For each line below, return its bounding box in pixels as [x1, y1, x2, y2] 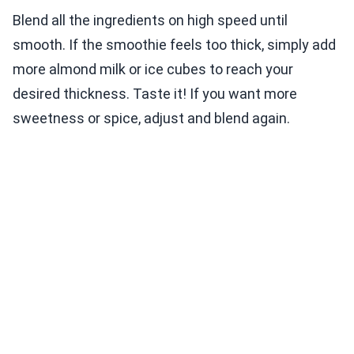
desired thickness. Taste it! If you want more [13, 85, 297, 103]
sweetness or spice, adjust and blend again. [13, 110, 290, 127]
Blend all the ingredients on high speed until [13, 12, 288, 29]
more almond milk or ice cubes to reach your [13, 61, 293, 78]
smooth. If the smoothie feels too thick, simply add [13, 36, 336, 54]
